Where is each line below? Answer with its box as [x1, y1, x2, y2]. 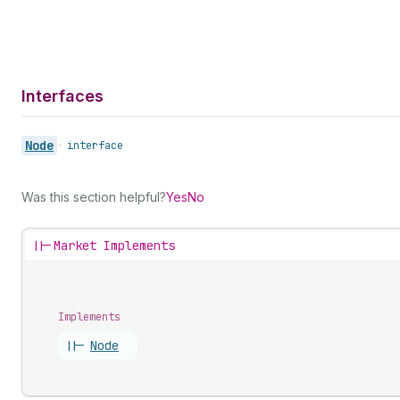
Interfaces [21, 87, 104, 105]
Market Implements [54, 237, 175, 254]
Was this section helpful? [21, 189, 166, 204]
